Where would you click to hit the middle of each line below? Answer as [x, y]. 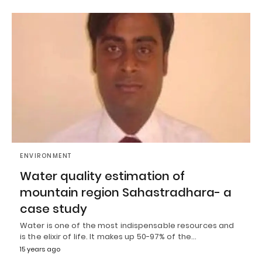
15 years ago [40, 249]
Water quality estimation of [102, 176]
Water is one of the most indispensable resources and [127, 225]
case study [54, 208]
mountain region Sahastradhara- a [126, 192]
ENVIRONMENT [46, 156]
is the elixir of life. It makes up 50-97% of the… [108, 236]
